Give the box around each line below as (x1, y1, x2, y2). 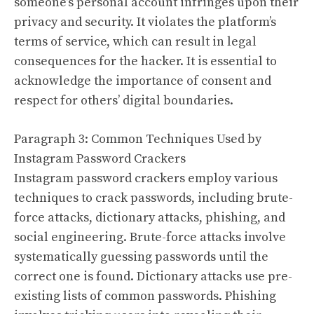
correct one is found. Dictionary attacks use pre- (14, 268, 292, 285)
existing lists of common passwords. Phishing (14, 287, 276, 304)
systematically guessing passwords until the (14, 248, 268, 265)
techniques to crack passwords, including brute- (14, 189, 293, 206)
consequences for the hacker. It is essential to (14, 53, 277, 69)
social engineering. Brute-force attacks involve (14, 228, 286, 245)
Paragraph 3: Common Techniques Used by (14, 130, 261, 147)
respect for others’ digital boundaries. (14, 92, 233, 109)
